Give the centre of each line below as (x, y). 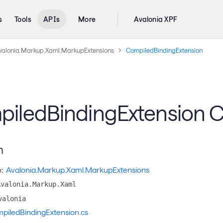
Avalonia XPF (156, 19)
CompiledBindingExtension (164, 50)
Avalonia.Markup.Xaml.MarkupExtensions (78, 169)
